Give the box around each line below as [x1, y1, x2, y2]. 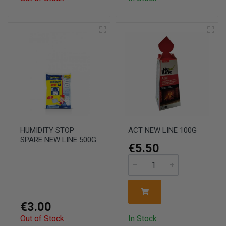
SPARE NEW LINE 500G [20, 135, 96, 144]
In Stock [128, 214, 157, 223]
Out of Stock [20, 214, 64, 223]
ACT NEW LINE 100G [128, 126, 197, 135]
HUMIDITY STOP [20, 126, 74, 135]
